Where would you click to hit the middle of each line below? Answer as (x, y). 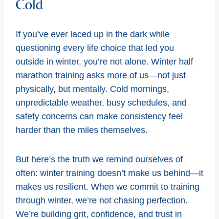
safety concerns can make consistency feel (99, 116)
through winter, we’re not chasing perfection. (102, 200)
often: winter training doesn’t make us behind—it (109, 173)
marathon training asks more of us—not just (101, 75)
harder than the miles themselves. (82, 130)
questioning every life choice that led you (95, 48)
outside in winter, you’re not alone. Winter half (104, 61)
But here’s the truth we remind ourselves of (99, 159)
